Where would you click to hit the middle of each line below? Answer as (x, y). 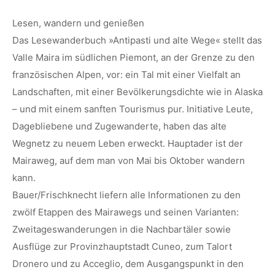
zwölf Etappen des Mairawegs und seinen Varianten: (126, 212)
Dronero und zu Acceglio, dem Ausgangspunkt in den (128, 264)
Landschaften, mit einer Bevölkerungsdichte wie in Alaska (137, 92)
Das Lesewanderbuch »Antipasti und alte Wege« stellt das (137, 41)
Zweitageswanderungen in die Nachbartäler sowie (122, 230)
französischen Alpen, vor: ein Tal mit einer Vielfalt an (126, 75)
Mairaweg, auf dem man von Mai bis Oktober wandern (129, 161)
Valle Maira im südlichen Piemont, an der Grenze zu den (134, 58)
